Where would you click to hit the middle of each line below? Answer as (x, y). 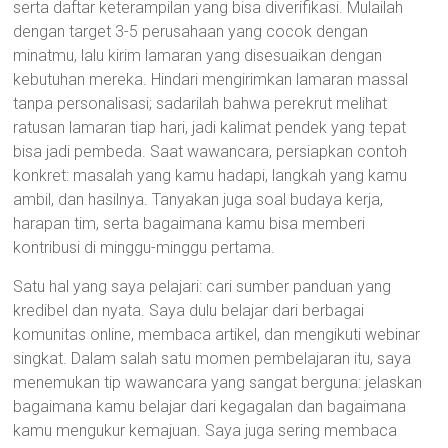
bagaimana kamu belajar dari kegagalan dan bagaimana (210, 406)
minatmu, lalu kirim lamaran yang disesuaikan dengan (198, 55)
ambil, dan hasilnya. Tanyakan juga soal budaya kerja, (198, 199)
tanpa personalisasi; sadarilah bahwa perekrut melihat (200, 103)
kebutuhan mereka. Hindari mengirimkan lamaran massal (211, 79)
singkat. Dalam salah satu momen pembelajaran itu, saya (212, 358)
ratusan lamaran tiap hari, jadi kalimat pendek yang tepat (210, 127)
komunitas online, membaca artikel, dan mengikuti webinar (217, 334)
